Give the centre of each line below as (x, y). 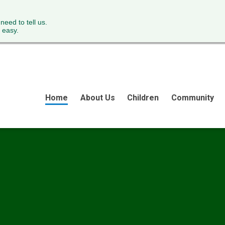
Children (143, 97)
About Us (97, 97)
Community (192, 97)
